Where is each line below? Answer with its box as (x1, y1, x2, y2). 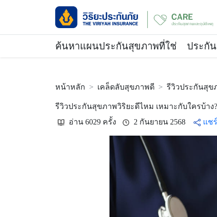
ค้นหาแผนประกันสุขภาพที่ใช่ (55, 41, 177, 51)
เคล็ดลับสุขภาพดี (97, 83, 155, 91)
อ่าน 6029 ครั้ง (67, 118, 122, 126)
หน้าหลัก (55, 83, 85, 91)
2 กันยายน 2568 (132, 118, 191, 126)
